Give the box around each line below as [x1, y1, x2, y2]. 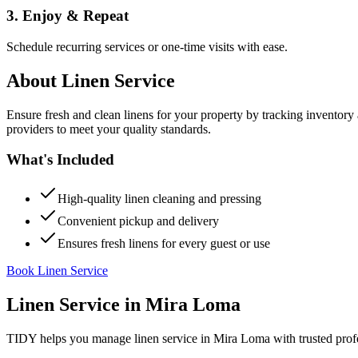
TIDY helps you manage [6, 331, 134, 345]
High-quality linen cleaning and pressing [58, 192, 261, 205]
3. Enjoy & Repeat [6, 7, 129, 25]
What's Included [6, 151, 114, 169]
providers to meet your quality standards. [6, 121, 211, 136]
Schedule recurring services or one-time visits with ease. [6, 39, 288, 54]
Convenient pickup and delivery [58, 214, 219, 228]
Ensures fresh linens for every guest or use [58, 237, 270, 250]
